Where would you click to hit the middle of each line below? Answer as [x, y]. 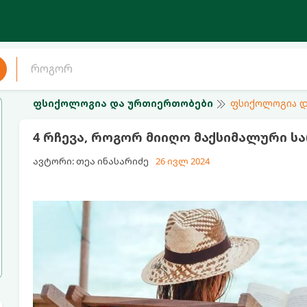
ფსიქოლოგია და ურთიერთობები [123, 103]
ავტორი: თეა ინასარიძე [90, 161]
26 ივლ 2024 [182, 161]
